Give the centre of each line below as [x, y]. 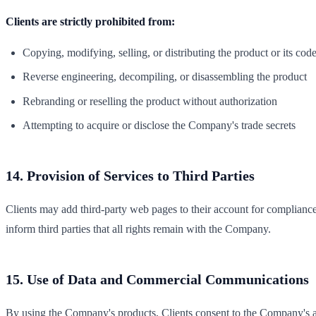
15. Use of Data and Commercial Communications [157, 279]
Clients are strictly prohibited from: [90, 21]
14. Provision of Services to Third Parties [130, 175]
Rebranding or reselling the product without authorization [150, 101]
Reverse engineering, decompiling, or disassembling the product [165, 77]
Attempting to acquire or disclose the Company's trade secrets [159, 125]
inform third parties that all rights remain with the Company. [138, 229]
